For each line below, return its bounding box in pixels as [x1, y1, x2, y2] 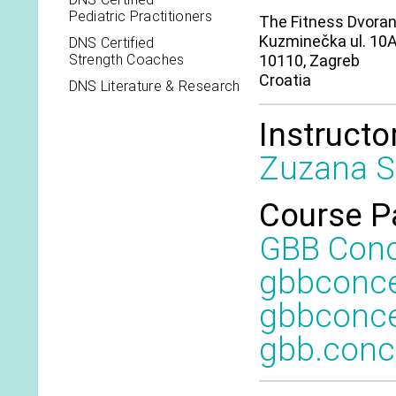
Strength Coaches [68, 51, 185, 68]
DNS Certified [68, 34, 155, 51]
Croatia [258, 71, 311, 89]
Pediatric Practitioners [68, 8, 212, 25]
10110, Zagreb [258, 51, 360, 70]
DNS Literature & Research [68, 78, 240, 95]
